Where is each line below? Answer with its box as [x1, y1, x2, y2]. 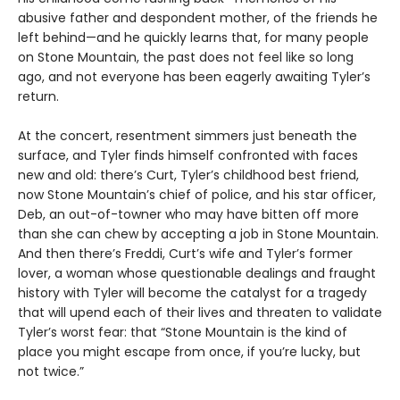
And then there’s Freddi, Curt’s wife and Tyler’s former [18, 244, 353, 262]
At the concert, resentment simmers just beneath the [18, 126, 357, 145]
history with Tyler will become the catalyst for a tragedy [18, 283, 367, 302]
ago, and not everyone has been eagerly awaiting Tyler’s [18, 67, 371, 86]
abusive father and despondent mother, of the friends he [18, 8, 378, 27]
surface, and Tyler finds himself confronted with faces [18, 146, 358, 164]
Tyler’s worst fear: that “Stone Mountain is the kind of [18, 322, 347, 341]
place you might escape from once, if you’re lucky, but [18, 342, 361, 361]
